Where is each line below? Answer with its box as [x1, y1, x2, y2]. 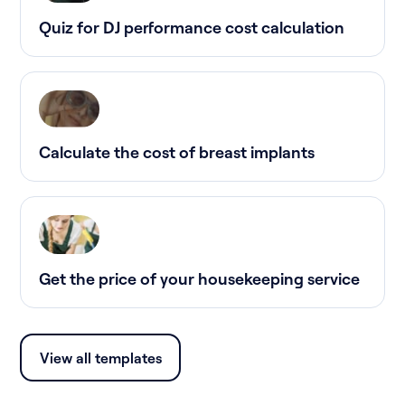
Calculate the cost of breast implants [39, 142, 316, 163]
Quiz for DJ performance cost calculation [39, 17, 345, 38]
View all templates [39, 348, 162, 367]
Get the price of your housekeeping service [39, 268, 361, 289]
